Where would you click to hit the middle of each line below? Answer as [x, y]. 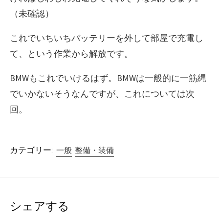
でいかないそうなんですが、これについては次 [102, 93]
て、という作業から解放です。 [71, 53]
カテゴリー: [31, 150]
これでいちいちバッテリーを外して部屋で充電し [107, 38]
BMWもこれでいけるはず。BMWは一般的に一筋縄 [108, 78]
